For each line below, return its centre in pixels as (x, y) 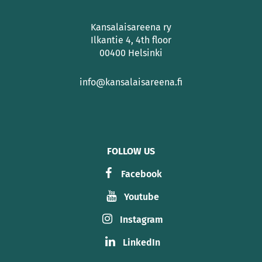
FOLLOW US (131, 151)
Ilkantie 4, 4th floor (131, 40)
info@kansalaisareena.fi (131, 82)
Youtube (142, 197)
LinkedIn (142, 242)
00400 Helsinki (131, 53)
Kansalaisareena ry (131, 27)
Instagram (142, 220)
